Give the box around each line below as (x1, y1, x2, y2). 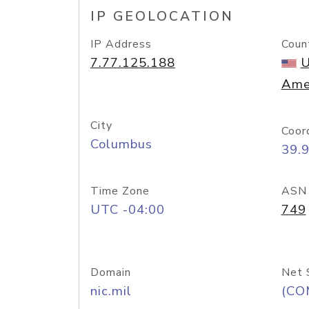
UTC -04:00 (90, 201, 165, 219)
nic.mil (90, 282, 132, 300)
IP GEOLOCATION (90, 8, 234, 26)
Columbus (90, 135, 152, 153)
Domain (90, 265, 131, 280)
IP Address (90, 37, 152, 52)
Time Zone (90, 183, 150, 199)
